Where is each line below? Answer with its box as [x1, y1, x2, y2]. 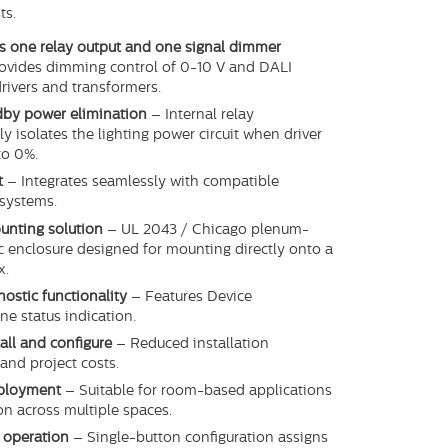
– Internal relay [151, 108, 255, 124]
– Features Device [131, 289, 253, 305]
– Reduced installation [116, 336, 270, 352]
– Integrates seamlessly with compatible [7, 175, 280, 191]
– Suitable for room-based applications [65, 384, 333, 400]
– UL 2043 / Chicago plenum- [107, 222, 310, 238]
